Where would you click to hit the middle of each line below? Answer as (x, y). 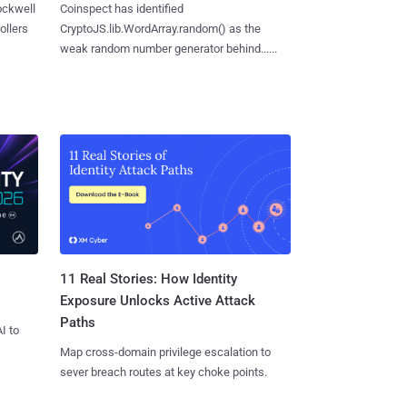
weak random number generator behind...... (168, 48)
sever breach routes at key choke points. (163, 372)
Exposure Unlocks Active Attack (157, 301)
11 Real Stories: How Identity (148, 279)
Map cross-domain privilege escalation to (165, 352)
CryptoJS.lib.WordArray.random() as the (160, 28)
